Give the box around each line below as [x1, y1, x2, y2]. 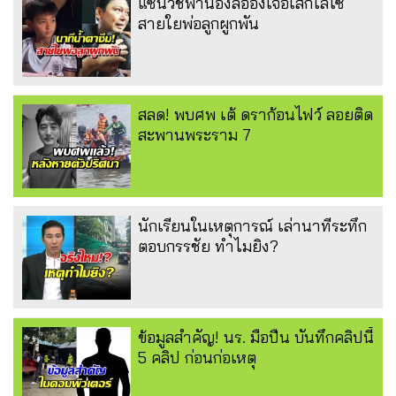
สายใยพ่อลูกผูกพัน [138, 12, 259, 34]
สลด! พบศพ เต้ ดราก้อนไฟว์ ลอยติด [138, 103, 373, 125]
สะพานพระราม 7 [138, 124, 251, 145]
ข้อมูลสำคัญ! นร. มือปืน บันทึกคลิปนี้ [138, 326, 374, 347]
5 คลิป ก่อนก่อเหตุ [138, 346, 256, 368]
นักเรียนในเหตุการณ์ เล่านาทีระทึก [138, 215, 367, 236]
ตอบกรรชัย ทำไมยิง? [138, 235, 278, 256]
